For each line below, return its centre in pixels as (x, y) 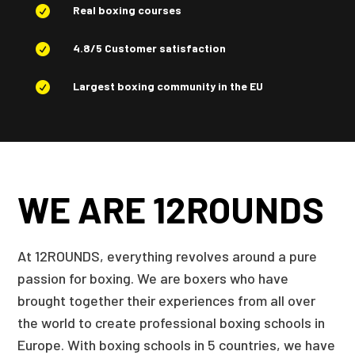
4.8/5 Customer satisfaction (149, 48)
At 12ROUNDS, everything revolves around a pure (168, 256)
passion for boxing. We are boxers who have (153, 278)
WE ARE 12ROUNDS (171, 209)
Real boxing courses (127, 10)
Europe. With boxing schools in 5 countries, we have (177, 345)
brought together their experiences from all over (167, 300)
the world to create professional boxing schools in (172, 323)
